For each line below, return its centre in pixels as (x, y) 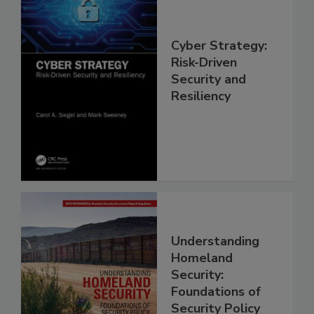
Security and (209, 80)
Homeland (202, 258)
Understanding (215, 241)
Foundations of (216, 291)
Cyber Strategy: (219, 46)
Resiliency (201, 96)
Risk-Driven (204, 63)
